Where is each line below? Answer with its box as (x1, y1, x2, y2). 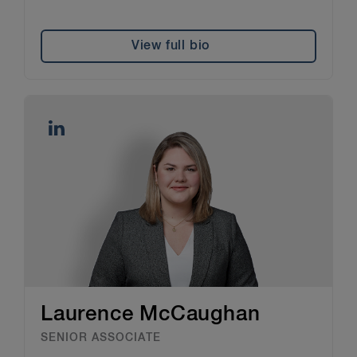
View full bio (131, 39, 210, 53)
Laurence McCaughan (41, 304, 261, 325)
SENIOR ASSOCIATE (41, 331, 161, 343)
